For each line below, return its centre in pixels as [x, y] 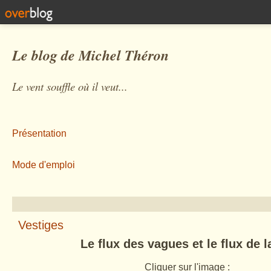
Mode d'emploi [44, 165]
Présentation [39, 133]
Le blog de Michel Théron [90, 55]
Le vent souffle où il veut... [70, 86]
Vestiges [41, 225]
